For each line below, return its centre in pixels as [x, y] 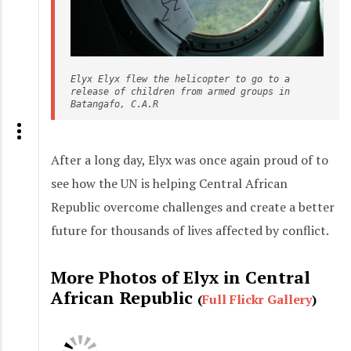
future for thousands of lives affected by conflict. [190, 231]
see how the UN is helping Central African [169, 184]
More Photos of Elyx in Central [181, 277]
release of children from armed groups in [180, 92]
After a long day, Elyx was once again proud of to [190, 160]
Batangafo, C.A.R [114, 105]
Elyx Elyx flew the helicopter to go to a [180, 80]
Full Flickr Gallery [257, 300]
